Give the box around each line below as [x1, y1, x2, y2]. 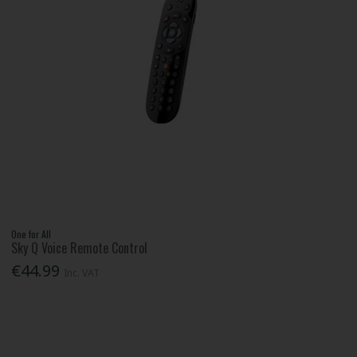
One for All [11, 227, 52, 241]
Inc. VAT [64, 265, 100, 280]
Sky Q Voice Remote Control [11, 238, 148, 258]
